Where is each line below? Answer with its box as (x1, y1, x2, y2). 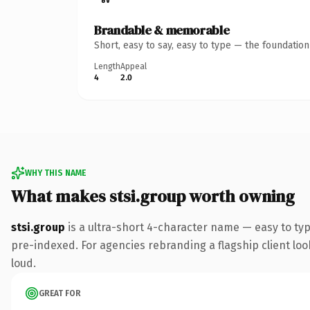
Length (94, 61, 120, 71)
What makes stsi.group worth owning (11, 184, 295, 208)
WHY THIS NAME (25, 167, 86, 178)
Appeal (120, 61, 147, 71)
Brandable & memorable (94, 21, 230, 39)
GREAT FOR (39, 288, 81, 298)
